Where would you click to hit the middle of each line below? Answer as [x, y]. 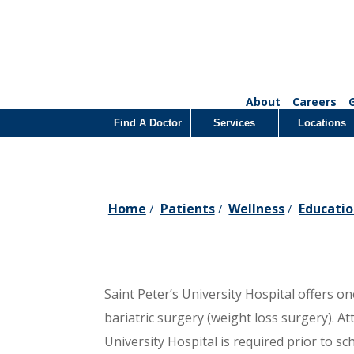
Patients [187, 209]
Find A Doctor [147, 123]
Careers [314, 102]
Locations [322, 123]
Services [235, 123]
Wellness [257, 209]
